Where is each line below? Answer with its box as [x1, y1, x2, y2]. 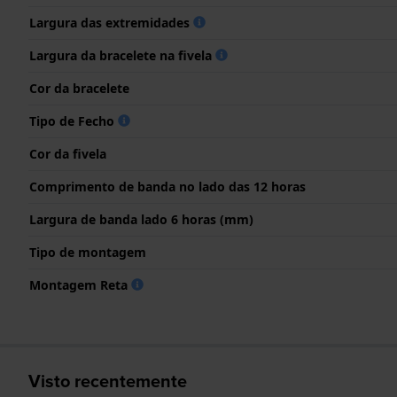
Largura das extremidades [29, 13, 193, 31]
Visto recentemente [28, 367, 187, 394]
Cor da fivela [29, 144, 106, 162]
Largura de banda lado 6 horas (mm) [29, 210, 253, 228]
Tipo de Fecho [29, 112, 118, 129]
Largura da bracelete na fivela [29, 46, 215, 64]
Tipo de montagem [29, 243, 146, 261]
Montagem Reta [29, 276, 131, 293]
